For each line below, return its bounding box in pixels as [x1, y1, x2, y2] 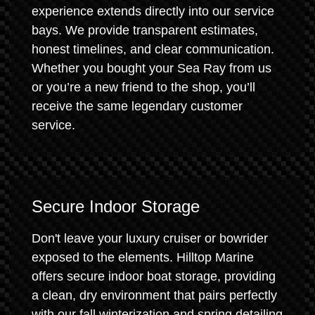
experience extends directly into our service [32, 4, 274, 18]
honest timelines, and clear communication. [32, 42, 274, 56]
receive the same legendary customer [32, 99, 243, 113]
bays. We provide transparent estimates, [32, 23, 258, 37]
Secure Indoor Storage [32, 197, 200, 216]
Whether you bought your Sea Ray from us [32, 61, 271, 75]
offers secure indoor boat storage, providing [32, 269, 276, 283]
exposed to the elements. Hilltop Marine [32, 250, 254, 264]
